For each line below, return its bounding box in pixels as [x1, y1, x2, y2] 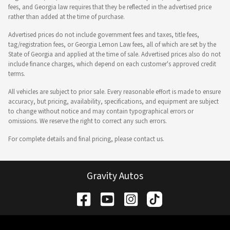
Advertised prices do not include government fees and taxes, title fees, [8, 30, 199, 40]
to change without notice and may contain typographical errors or [8, 106, 194, 116]
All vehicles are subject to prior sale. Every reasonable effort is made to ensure [8, 87, 221, 97]
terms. [8, 69, 25, 79]
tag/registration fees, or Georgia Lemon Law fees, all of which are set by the [8, 40, 216, 49]
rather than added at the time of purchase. [8, 12, 125, 22]
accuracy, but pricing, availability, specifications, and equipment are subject [8, 97, 219, 106]
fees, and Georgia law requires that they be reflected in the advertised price [8, 2, 212, 12]
